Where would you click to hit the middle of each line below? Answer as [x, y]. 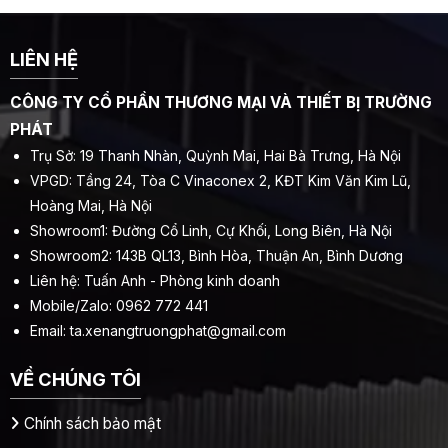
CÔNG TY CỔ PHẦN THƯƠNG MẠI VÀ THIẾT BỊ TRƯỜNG [221, 103]
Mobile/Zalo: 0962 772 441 [119, 306]
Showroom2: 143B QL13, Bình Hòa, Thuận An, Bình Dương [216, 256]
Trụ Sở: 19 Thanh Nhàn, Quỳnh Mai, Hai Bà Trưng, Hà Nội [215, 156]
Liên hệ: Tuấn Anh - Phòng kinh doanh [155, 281]
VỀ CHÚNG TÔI [75, 379]
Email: [50, 331]
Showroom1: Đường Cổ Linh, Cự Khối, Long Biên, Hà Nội [211, 231]
